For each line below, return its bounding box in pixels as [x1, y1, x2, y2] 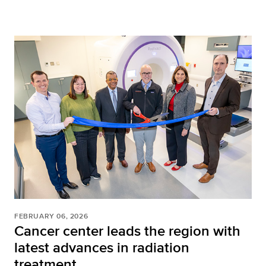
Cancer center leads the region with [14, 220, 240, 241]
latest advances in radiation [14, 236, 189, 258]
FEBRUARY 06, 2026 [14, 210, 88, 221]
